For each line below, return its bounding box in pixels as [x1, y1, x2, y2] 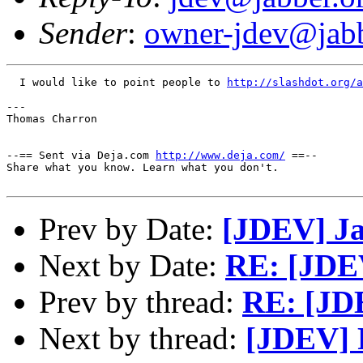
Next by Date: [39, 247, 225, 283]
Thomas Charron [6, 112, 97, 125]
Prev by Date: [39, 211, 222, 246]
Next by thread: [39, 320, 246, 356]
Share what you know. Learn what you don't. [6, 160, 279, 173]
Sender [39, 15, 127, 50]
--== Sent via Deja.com [6, 148, 156, 161]
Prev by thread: [39, 284, 242, 319]
